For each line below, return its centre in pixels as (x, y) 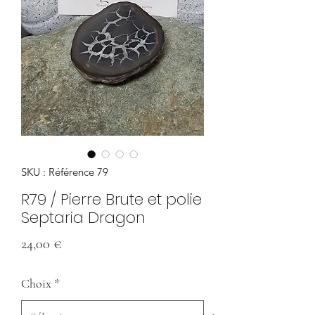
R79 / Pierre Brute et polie (111, 199)
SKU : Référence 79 (65, 172)
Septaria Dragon (83, 217)
